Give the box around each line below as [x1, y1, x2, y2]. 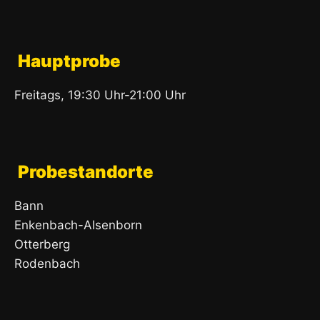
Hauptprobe [18, 51, 121, 72]
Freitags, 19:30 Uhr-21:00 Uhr [14, 88, 186, 103]
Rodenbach [14, 256, 80, 271]
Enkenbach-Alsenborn [14, 218, 142, 233]
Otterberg [14, 237, 70, 252]
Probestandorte [18, 161, 154, 183]
